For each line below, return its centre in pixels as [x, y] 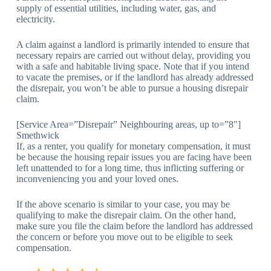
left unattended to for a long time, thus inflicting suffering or [130, 168]
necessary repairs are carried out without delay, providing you [133, 55]
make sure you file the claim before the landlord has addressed [134, 226]
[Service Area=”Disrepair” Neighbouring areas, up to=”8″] [129, 124]
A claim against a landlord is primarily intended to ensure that [132, 44]
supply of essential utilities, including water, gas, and [116, 8]
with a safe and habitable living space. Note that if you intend [132, 66]
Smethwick [38, 135]
